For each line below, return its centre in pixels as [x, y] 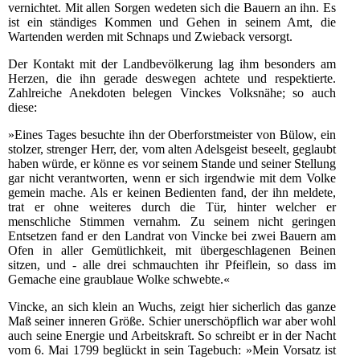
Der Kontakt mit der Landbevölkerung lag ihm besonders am [172, 64]
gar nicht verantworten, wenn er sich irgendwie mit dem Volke [172, 178]
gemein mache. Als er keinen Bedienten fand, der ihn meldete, [172, 193]
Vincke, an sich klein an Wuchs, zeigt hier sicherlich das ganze [172, 307]
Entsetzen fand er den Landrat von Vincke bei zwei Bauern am [172, 236]
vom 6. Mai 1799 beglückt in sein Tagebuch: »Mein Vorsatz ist [172, 350]
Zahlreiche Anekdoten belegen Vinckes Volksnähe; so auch [172, 93]
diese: [22, 108]
